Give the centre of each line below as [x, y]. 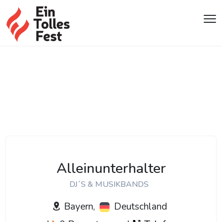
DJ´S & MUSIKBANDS [109, 184]
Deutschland [139, 207]
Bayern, [78, 207]
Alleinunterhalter [111, 168]
